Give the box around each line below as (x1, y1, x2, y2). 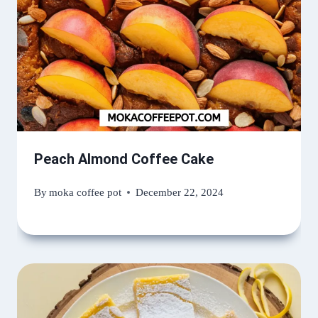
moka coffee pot (49, 186, 122, 199)
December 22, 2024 (136, 186, 224, 199)
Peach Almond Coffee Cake (34, 150, 214, 168)
